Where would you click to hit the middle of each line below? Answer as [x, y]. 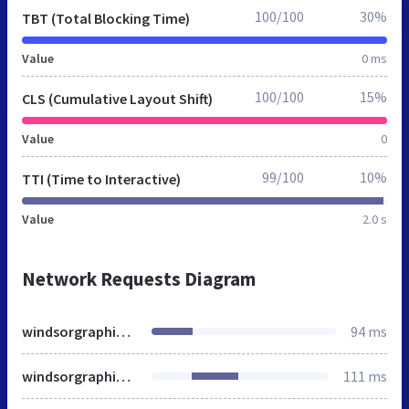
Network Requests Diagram [139, 278]
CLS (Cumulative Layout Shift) [117, 98]
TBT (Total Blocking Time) [106, 18]
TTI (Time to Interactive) [101, 178]
